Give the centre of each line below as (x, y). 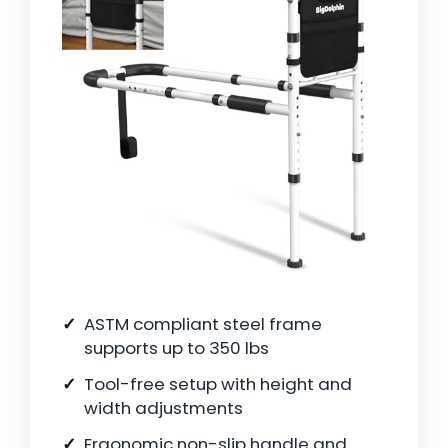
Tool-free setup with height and (218, 384)
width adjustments (163, 408)
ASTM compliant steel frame (203, 324)
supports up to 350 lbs (176, 348)
